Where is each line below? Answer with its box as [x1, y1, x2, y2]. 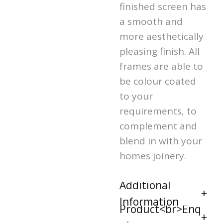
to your [119, 89, 153, 103]
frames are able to [119, 59, 203, 73]
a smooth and [119, 14, 183, 28]
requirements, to [119, 104, 197, 117]
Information [119, 194, 179, 209]
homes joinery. [119, 149, 186, 162]
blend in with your [119, 134, 202, 147]
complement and [119, 119, 197, 132]
